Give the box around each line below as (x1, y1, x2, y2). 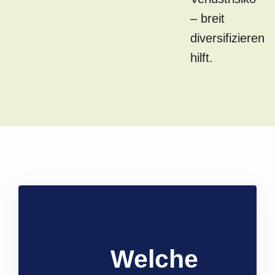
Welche (110, 245, 198, 274)
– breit (190, 12, 225, 26)
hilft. (190, 51, 213, 65)
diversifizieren (190, 31, 265, 45)
